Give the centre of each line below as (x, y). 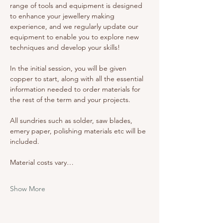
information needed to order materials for (76, 89)
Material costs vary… (42, 162)
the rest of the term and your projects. (71, 100)
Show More (28, 189)
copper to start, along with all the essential (78, 79)
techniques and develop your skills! (65, 47)
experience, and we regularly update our (75, 26)
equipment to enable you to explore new (75, 37)
